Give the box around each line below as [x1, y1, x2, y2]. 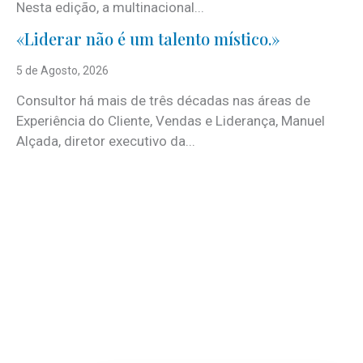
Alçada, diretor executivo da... [16, 132, 195, 149]
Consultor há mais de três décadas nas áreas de [16, 92, 310, 109]
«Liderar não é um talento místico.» [16, 27, 280, 49]
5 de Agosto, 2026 [16, 63, 109, 77]
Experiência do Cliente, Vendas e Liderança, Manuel [16, 112, 325, 129]
